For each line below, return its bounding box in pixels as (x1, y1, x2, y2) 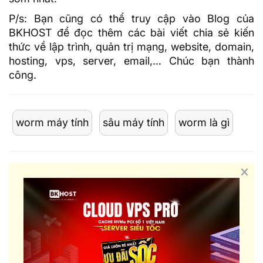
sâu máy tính (103, 116, 164, 129)
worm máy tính (16, 116, 89, 129)
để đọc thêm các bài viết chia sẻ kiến (52, 26, 254, 39)
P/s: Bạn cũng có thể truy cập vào (9, 12, 208, 25)
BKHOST (9, 26, 52, 39)
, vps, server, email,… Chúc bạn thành (45, 55, 254, 68)
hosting (9, 55, 45, 68)
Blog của (207, 12, 255, 25)
